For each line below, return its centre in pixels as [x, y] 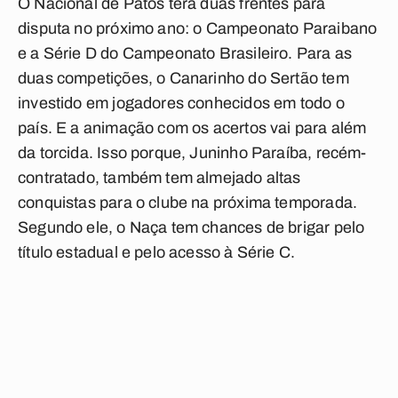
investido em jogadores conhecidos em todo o [181, 103]
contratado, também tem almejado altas [159, 178]
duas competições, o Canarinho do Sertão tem [183, 78]
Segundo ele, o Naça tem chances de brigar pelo [191, 227]
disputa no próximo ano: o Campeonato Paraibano [198, 28]
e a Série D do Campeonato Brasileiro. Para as [185, 53]
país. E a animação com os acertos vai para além [192, 128]
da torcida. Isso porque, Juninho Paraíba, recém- [192, 153]
